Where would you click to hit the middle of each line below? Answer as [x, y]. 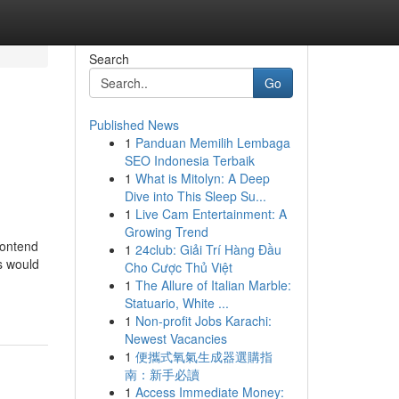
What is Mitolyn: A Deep [202, 178]
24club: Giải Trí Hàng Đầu [208, 249]
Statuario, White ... [176, 303]
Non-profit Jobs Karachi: [203, 321]
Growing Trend [166, 232]
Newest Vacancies [175, 338]
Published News [134, 125]
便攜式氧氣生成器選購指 [204, 356]
